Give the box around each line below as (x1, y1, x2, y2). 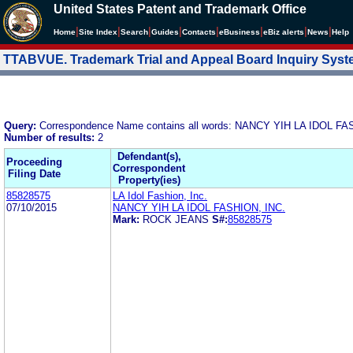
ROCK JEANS (143, 213, 209, 225)
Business (224, 28, 260, 36)
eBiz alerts (263, 28, 304, 36)
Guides (151, 28, 179, 36)
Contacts (182, 28, 216, 36)
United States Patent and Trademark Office (54, 2, 307, 16)
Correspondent (113, 162, 185, 174)
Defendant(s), (117, 150, 181, 162)
